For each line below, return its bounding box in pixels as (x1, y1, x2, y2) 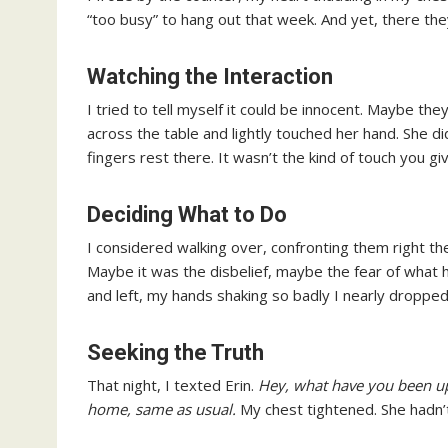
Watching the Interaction (87, 63, 333, 89)
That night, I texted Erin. (87, 374, 258, 395)
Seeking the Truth (87, 339, 264, 365)
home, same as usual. (87, 398, 236, 419)
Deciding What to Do (87, 201, 287, 227)
